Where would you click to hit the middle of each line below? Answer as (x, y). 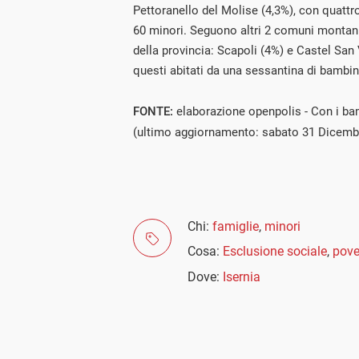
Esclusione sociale (275, 252)
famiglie (236, 227)
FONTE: (155, 112)
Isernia (242, 276)
